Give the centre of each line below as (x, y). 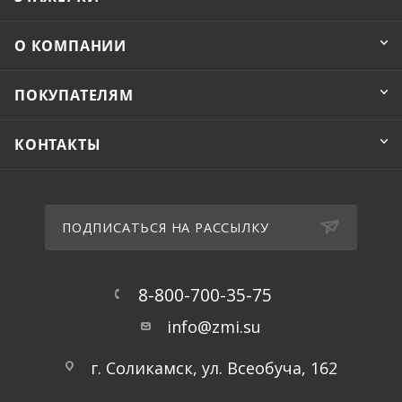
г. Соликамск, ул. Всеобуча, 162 (214, 367)
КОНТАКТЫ (58, 144)
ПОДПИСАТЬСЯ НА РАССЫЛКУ (166, 227)
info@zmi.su (214, 326)
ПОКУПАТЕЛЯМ (74, 95)
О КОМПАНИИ (70, 45)
